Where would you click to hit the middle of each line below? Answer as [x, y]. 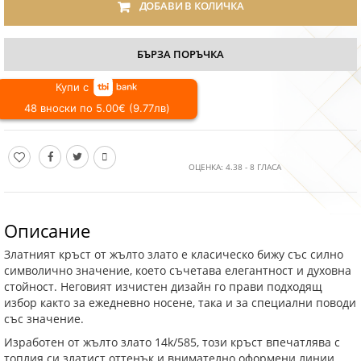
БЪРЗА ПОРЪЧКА [180, 54]
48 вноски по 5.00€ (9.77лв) [97, 108]
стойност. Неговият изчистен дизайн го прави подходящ [163, 287]
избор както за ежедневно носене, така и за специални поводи [180, 303]
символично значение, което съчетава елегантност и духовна [178, 271]
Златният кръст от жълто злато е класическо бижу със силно [174, 255]
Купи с [73, 87]
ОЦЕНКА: [207, 167]
